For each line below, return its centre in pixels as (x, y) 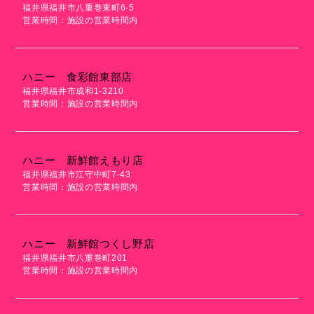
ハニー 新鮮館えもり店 (83, 160)
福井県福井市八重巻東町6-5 (78, 8)
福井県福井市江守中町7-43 (77, 175)
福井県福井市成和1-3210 (73, 91)
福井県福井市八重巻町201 (75, 258)
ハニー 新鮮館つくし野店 (89, 244)
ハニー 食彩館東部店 (77, 77)
